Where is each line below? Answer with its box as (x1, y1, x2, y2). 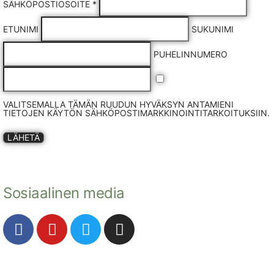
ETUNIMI (3, 24, 41, 34)
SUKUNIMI (191, 24, 234, 34)
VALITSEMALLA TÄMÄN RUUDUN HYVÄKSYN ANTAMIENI (3, 99, 234, 109)
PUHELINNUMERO (154, 49, 228, 59)
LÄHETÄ (7, 132, 40, 143)
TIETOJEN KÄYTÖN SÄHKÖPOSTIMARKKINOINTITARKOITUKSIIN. (3, 108, 270, 118)
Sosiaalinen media (3, 184, 125, 202)
